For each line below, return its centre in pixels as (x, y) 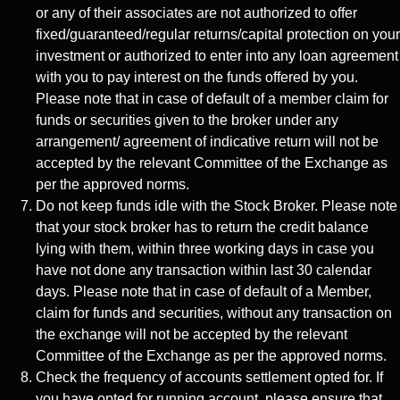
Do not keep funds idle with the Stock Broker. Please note (217, 205)
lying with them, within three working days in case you (205, 248)
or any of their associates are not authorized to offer (196, 12)
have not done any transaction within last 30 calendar (204, 270)
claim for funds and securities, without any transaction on (214, 312)
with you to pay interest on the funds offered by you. (197, 77)
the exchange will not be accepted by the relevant (192, 334)
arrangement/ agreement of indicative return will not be (207, 141)
